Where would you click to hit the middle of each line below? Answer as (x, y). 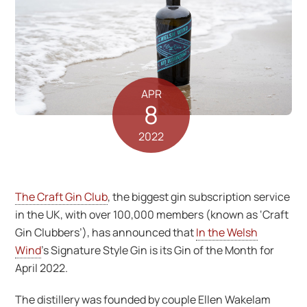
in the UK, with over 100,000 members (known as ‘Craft (152, 214)
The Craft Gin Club (62, 196)
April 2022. (42, 268)
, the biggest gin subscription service (199, 196)
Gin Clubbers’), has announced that (106, 232)
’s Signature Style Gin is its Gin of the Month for (158, 250)
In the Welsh (227, 232)
